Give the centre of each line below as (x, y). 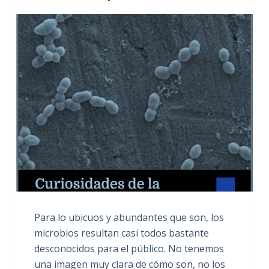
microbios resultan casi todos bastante (121, 233)
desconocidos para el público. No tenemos (129, 248)
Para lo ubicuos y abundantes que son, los (129, 217)
